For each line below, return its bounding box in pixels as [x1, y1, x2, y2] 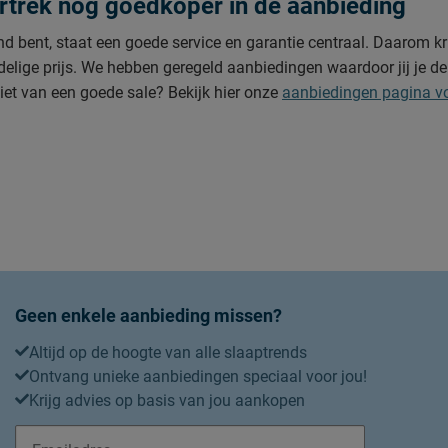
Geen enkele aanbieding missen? [15, 305, 282, 327]
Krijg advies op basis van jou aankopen [29, 391, 305, 411]
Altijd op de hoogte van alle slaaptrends [29, 343, 307, 363]
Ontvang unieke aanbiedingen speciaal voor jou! [29, 367, 367, 387]
